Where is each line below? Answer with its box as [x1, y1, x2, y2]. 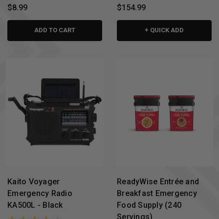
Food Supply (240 [117, 200, 181, 210]
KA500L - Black [7, 200, 63, 210]
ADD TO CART [34, 26, 75, 34]
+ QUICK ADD [145, 26, 184, 34]
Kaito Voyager [7, 177, 60, 187]
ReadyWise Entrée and [117, 177, 199, 187]
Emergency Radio [7, 189, 72, 198]
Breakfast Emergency [117, 189, 197, 198]
